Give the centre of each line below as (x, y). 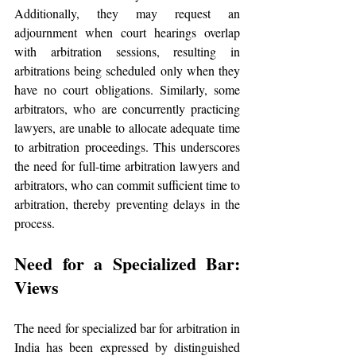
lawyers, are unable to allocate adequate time (127, 128)
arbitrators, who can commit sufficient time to (127, 185)
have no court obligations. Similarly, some (127, 89)
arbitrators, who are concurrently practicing (127, 108)
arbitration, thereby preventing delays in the (127, 204)
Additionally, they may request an (127, 13)
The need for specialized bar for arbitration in (127, 328)
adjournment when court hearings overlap (127, 32)
